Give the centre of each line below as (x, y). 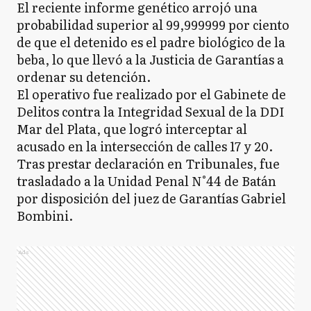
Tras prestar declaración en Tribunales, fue (148, 163)
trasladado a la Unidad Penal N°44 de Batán (146, 181)
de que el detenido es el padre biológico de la (151, 42)
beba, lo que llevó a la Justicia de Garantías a (150, 59)
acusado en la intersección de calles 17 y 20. (145, 146)
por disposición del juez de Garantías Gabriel (151, 198)
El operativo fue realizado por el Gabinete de (151, 94)
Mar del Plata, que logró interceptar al (132, 129)
